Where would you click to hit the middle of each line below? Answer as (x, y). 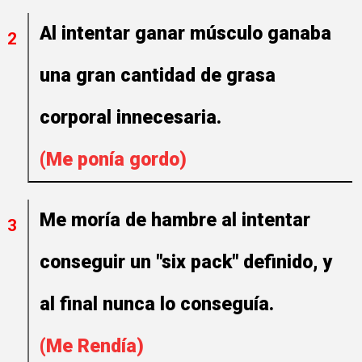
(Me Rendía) (92, 346)
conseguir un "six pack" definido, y (186, 262)
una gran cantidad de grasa (158, 76)
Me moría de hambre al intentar (175, 220)
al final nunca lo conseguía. (159, 304)
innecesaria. (171, 118)
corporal (78, 118)
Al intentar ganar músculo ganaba (185, 34)
